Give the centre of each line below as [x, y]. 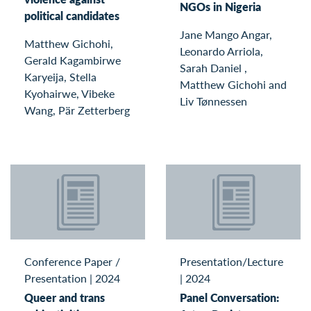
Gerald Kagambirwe [73, 60]
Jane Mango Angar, [226, 34]
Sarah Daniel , [213, 67]
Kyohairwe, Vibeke [69, 94]
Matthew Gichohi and [233, 84]
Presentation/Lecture [232, 262]
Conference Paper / [72, 262]
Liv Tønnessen [213, 101]
